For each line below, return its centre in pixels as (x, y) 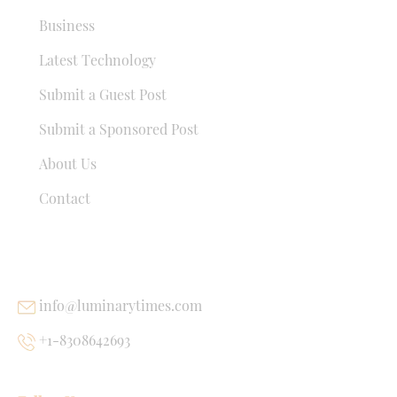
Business (65, 25)
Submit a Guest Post (101, 94)
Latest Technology (96, 59)
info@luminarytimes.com (119, 305)
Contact (63, 198)
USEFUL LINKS (65, 251)
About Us (66, 163)
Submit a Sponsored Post (117, 128)
